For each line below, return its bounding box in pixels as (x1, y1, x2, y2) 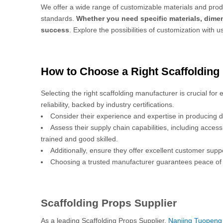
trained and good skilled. (41, 135, 118, 143)
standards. (41, 14, 76, 22)
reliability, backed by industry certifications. (41, 101, 174, 109)
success (41, 26, 69, 34)
